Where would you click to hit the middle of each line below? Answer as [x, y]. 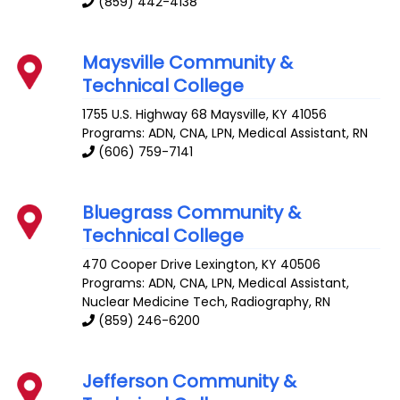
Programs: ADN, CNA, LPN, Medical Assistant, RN [225, 133]
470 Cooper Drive [137, 264]
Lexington [226, 264]
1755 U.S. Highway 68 [145, 115]
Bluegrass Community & [192, 213]
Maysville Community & [188, 63]
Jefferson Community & [190, 381]
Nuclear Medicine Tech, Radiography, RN [207, 301]
